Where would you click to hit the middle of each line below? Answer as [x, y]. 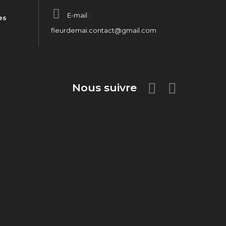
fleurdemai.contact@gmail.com [104, 30]
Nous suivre [104, 88]
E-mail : [79, 15]
